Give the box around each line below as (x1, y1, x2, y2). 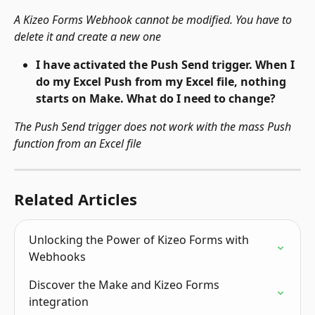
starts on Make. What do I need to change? (36, 91, 276, 107)
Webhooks (29, 249, 86, 265)
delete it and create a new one (14, 29, 161, 45)
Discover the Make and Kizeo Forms (29, 277, 222, 293)
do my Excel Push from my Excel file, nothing (36, 74, 289, 90)
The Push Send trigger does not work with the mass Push (14, 119, 294, 135)
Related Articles (14, 188, 137, 210)
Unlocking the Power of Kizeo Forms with (29, 232, 252, 248)
